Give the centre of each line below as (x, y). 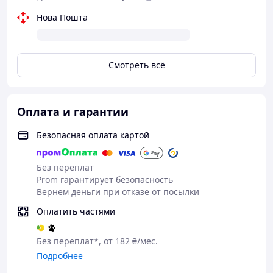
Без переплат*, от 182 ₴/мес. (97, 241)
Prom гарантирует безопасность (105, 179)
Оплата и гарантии (73, 112)
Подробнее (60, 256)
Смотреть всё (136, 65)
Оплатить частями (76, 211)
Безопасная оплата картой (93, 135)
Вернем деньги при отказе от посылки (118, 192)
